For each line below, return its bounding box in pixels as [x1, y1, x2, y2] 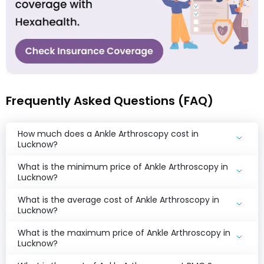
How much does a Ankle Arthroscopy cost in [18, 127, 199, 140]
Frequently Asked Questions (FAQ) [6, 92, 213, 109]
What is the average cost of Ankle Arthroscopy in [18, 193, 219, 206]
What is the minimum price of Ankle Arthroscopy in [18, 160, 228, 173]
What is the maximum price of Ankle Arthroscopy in [18, 226, 230, 239]
